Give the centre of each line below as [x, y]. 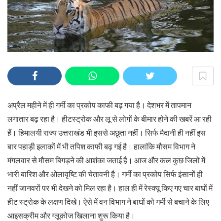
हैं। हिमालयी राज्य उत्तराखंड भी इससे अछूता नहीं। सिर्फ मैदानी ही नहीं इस [107, 133]
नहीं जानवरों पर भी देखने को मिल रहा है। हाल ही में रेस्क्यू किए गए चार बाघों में [110, 188]
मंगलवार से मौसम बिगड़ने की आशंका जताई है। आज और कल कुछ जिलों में [106, 161]
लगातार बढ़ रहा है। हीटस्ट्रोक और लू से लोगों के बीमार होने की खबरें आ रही [110, 119]
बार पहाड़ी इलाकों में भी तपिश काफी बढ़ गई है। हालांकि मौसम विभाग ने [101, 147]
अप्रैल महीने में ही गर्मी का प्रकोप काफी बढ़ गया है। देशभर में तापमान [99, 105]
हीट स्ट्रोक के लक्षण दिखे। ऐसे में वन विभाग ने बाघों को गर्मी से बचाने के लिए [108, 202]
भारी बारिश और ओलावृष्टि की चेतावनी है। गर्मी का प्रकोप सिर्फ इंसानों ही [105, 174]
